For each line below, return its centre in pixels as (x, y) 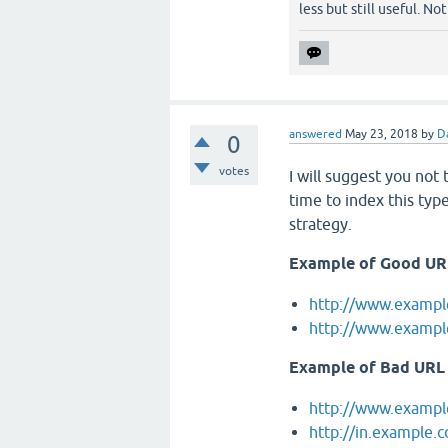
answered (316, 134)
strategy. (323, 224)
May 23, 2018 (382, 134)
